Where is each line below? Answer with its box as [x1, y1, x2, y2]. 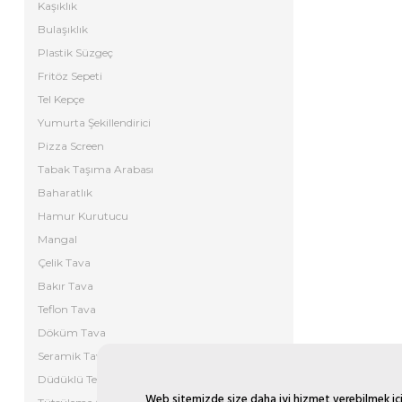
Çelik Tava [38, 256, 91, 269]
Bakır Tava [38, 279, 93, 293]
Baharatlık [38, 186, 92, 199]
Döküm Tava [38, 326, 106, 339]
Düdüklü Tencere [38, 372, 125, 386]
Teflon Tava [38, 302, 96, 316]
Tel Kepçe [38, 92, 84, 106]
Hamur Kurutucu [38, 209, 128, 223]
